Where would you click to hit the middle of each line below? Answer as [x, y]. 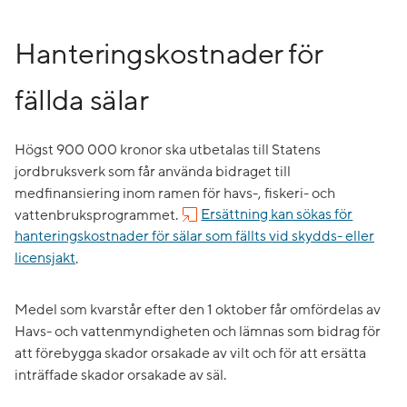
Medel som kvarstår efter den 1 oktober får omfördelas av [198, 309]
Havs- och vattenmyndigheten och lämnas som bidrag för [198, 331]
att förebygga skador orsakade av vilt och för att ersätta [190, 353]
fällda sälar [81, 101]
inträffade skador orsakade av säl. [120, 375]
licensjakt [45, 258]
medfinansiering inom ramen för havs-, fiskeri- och [175, 193]
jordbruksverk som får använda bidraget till [153, 171]
